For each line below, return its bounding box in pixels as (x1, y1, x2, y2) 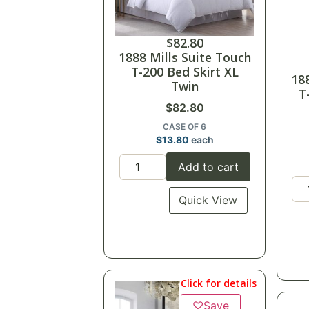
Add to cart (177, 160, 239, 175)
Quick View (179, 193, 238, 208)
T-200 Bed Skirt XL (130, 63, 239, 81)
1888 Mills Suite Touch (118, 49, 251, 66)
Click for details (180, 277, 257, 290)
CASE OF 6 (163, 121, 207, 132)
